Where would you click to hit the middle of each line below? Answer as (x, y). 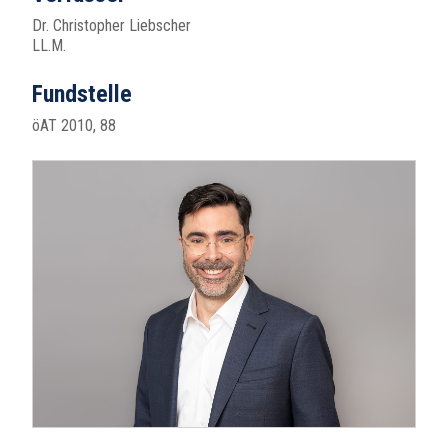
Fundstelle (82, 94)
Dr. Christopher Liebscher (111, 25)
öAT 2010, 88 (74, 125)
